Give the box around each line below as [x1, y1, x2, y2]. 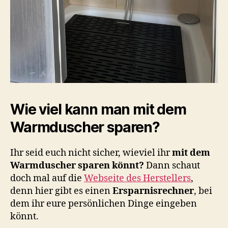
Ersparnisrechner [112, 185, 194, 197]
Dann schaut [146, 159, 200, 172]
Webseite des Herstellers [84, 172, 191, 184]
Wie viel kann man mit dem [10, 100, 186, 118]
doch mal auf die [10, 172, 84, 184]
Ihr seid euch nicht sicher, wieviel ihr [10, 147, 172, 159]
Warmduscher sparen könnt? [10, 159, 146, 172]
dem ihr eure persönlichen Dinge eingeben [10, 197, 197, 210]
